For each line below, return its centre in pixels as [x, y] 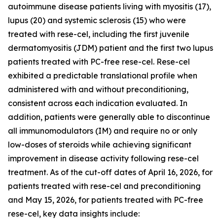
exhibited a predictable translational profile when [103, 75]
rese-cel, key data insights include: [74, 214]
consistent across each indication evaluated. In [98, 103]
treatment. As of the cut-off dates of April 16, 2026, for [110, 172]
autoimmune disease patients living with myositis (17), [110, 6]
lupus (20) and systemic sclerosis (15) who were [97, 20]
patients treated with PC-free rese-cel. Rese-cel [99, 62]
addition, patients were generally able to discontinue [109, 117]
